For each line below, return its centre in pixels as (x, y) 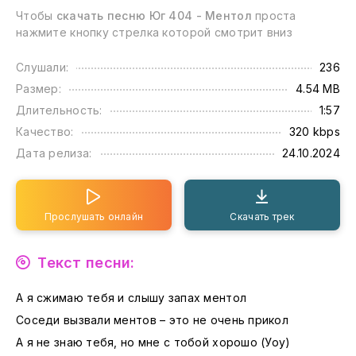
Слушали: (43, 67)
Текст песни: (86, 263)
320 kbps (314, 132)
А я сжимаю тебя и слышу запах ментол (132, 298)
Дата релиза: (54, 153)
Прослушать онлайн (94, 217)
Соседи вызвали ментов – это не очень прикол (153, 320)
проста (274, 15)
